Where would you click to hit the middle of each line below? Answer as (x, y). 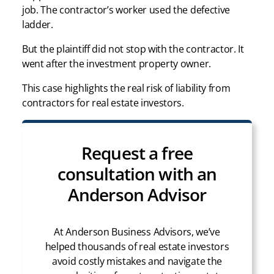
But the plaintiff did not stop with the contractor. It (133, 49)
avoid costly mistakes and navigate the (137, 261)
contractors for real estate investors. (103, 103)
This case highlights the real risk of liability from (126, 88)
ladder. (38, 25)
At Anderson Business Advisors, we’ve (137, 232)
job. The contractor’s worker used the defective (126, 10)
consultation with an (137, 174)
